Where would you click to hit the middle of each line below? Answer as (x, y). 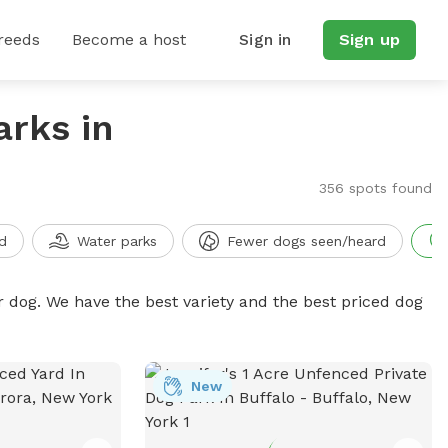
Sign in (265, 39)
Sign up (369, 39)
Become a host (129, 39)
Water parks (116, 241)
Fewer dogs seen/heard (306, 241)
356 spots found (375, 188)
